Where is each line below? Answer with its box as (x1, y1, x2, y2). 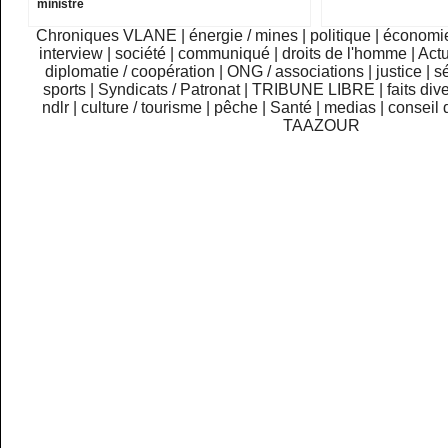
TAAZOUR (282, 117, 360, 135)
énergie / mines (188, 27, 298, 45)
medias (324, 99, 377, 117)
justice (375, 63, 422, 81)
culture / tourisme (81, 99, 203, 117)
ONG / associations (226, 63, 364, 81)
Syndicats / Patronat (97, 81, 240, 99)
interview (39, 45, 104, 63)
